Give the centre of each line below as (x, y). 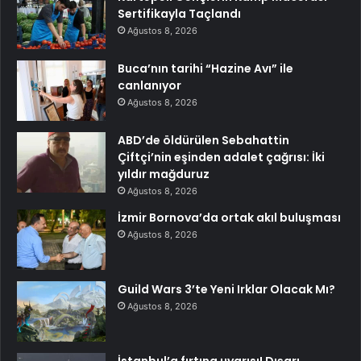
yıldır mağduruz (164, 174)
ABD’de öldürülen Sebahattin (203, 140)
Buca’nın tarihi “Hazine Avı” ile (205, 68)
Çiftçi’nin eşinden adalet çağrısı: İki (221, 157)
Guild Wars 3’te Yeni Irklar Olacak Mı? (226, 289)
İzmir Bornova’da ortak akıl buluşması (229, 217)
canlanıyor (149, 85)
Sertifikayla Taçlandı (179, 13)
